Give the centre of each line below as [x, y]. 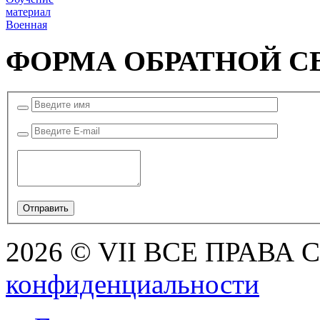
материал [28, 11]
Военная [26, 24]
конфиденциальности [132, 284]
